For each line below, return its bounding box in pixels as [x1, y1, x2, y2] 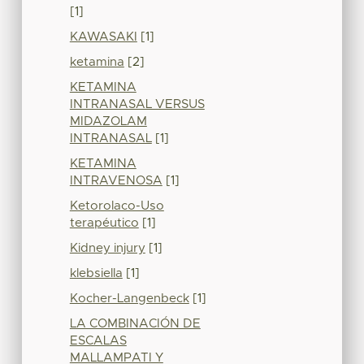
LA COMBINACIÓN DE [69, 317, 201, 330]
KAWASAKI [69, 30, 137, 43]
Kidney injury [69, 241, 145, 254]
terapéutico [69, 216, 139, 229]
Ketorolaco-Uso [69, 199, 164, 212]
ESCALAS [69, 334, 127, 347]
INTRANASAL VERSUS [69, 97, 205, 110]
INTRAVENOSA [69, 174, 162, 187]
